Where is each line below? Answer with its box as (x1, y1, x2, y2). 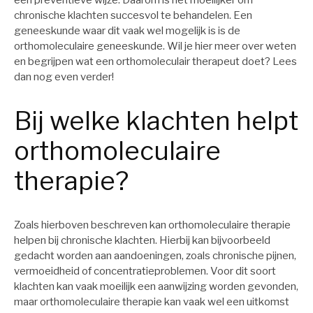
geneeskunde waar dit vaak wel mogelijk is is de (14, 24, 240, 38)
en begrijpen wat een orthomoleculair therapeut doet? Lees (14, 55, 297, 68)
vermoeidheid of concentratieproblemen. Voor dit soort (14, 265, 276, 278)
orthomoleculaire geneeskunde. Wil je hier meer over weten (14, 40, 296, 53)
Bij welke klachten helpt (14, 105, 298, 136)
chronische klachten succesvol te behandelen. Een (14, 9, 252, 22)
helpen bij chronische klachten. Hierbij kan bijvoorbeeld (14, 234, 270, 247)
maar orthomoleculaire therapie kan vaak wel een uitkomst (14, 296, 289, 309)
